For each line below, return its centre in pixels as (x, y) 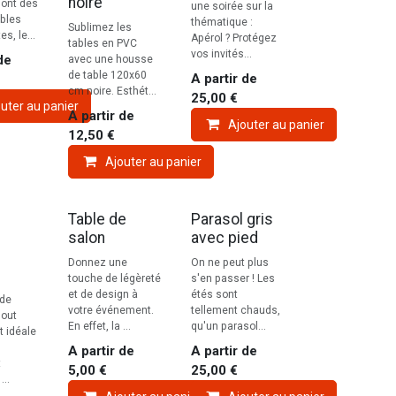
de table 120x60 (107, 76)
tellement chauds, (235, 311)
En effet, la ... (99, 327)
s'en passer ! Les (232, 279)
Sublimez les (99, 28)
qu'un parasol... (228, 327)
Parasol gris (232, 220)
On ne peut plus (229, 263)
